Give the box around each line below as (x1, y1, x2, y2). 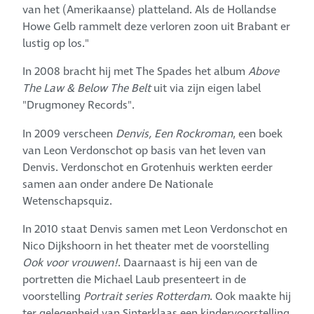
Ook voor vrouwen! (22, 254, 118, 271)
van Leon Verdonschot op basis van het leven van (22, 142, 266, 158)
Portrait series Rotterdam (83, 288, 210, 304)
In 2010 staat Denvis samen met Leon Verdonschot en (22, 221, 288, 237)
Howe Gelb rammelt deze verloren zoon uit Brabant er (22, 19, 291, 35)
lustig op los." (22, 36, 90, 52)
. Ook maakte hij (210, 288, 292, 304)
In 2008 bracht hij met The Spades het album (22, 64, 249, 80)
